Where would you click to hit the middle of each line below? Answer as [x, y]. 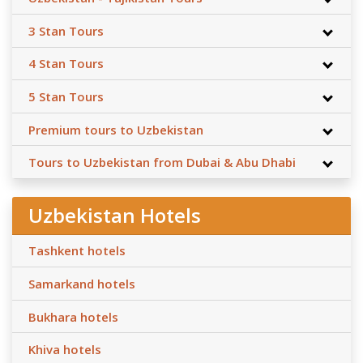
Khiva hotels [65, 350]
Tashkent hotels [77, 251]
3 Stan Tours [66, 30]
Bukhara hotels [73, 316]
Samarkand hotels [82, 284]
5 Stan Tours [66, 97]
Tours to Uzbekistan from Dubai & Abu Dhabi [162, 162]
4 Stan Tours [66, 64]
